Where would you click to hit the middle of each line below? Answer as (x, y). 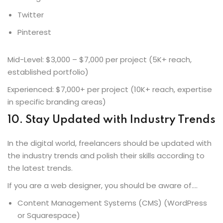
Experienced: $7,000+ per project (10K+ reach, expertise (110, 89)
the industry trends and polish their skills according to (106, 155)
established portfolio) (48, 72)
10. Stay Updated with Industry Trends (111, 120)
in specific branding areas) (57, 102)
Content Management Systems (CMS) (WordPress (112, 203)
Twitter (31, 14)
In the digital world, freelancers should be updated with (110, 143)
